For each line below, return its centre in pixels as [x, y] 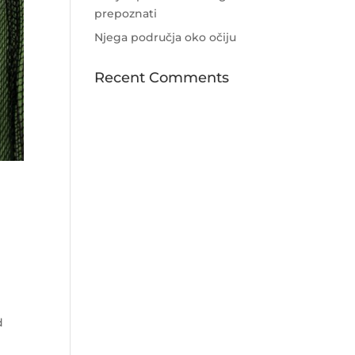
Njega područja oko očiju [166, 37]
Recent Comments [162, 78]
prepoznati [126, 13]
